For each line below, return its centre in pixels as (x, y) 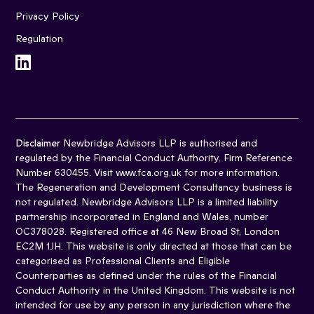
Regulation (39, 39)
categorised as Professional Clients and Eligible (123, 261)
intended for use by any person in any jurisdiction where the (153, 306)
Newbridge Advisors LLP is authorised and (159, 144)
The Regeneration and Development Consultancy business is (154, 188)
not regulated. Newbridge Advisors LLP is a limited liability (147, 203)
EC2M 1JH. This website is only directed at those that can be (153, 247)
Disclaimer (38, 144)
